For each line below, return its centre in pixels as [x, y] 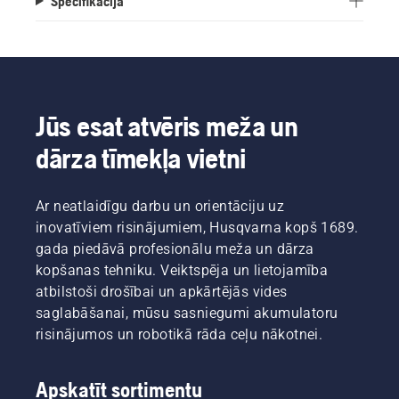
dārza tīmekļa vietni [141, 158]
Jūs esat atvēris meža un [167, 126]
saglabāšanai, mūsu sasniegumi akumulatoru [187, 313]
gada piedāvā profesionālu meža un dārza [175, 248]
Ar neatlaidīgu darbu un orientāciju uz [160, 206]
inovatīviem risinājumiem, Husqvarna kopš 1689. [197, 227]
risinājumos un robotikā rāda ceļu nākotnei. [179, 334]
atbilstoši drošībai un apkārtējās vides [162, 291]
